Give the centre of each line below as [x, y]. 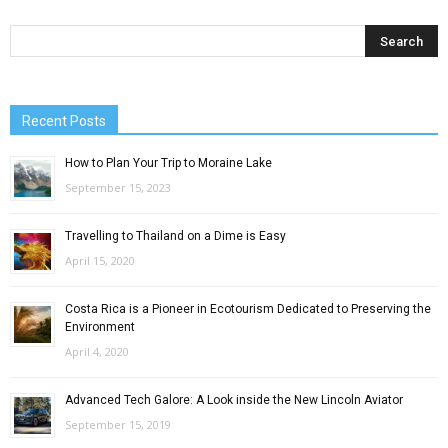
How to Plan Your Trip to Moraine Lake [168, 163]
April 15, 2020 [100, 261]
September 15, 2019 [118, 425]
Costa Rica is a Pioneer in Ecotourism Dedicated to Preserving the [248, 309]
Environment [100, 327]
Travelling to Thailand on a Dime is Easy [175, 236]
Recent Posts [64, 121]
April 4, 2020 [97, 352]
